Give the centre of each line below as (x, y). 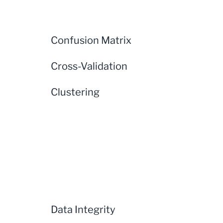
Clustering (75, 92)
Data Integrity (83, 210)
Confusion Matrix (91, 40)
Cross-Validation (89, 66)
